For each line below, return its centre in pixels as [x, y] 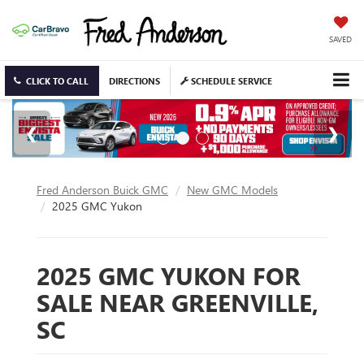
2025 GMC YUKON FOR [169, 275]
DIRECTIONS [134, 81]
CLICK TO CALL [57, 81]
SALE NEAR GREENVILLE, [178, 302]
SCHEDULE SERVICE [230, 81]
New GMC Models [232, 189]
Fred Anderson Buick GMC [102, 189]
